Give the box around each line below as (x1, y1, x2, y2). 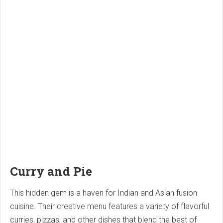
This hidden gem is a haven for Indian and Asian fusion (10, 188, 197, 198)
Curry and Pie (10, 163, 92, 179)
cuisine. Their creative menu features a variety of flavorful (10, 201, 209, 211)
